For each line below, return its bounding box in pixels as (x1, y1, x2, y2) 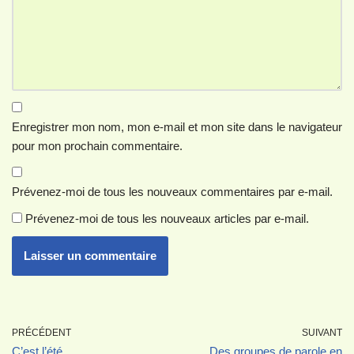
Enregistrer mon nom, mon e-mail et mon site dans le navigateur (12, 119, 342, 134)
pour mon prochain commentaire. (12, 138, 183, 153)
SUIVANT (302, 326, 342, 338)
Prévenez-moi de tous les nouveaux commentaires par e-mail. (12, 184, 333, 198)
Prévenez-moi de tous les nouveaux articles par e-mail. (25, 211, 309, 225)
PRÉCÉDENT (12, 326, 71, 338)
